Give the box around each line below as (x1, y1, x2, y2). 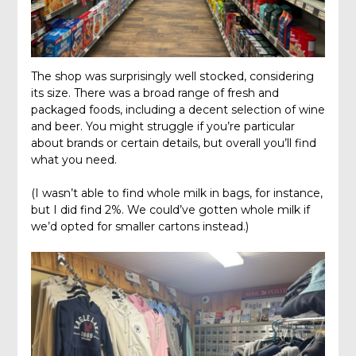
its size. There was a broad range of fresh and (30, 86, 279, 100)
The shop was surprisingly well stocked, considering (30, 69, 314, 83)
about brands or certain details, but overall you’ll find (30, 136, 316, 150)
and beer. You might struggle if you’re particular (30, 119, 295, 133)
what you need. (30, 153, 117, 167)
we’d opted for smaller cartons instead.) (30, 219, 249, 234)
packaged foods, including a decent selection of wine (30, 103, 325, 117)
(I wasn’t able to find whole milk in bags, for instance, (30, 186, 323, 200)
